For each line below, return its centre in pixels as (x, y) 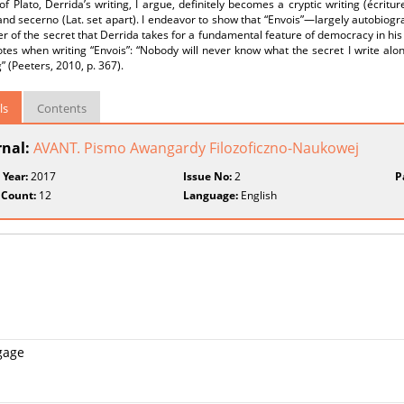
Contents (62, 108)
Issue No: (208, 176)
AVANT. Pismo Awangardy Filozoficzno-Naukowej (196, 148)
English (258, 195)
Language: (211, 195)
